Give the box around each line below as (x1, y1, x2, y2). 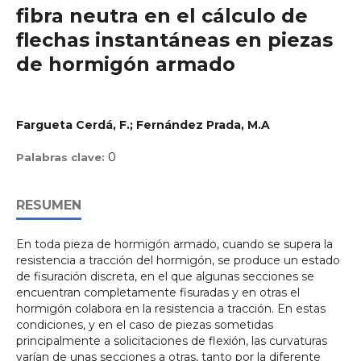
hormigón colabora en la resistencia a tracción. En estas (16, 301, 326, 316)
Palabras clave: (16, 151, 108, 164)
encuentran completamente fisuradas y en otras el (16, 285, 300, 300)
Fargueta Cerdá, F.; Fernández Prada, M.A (16, 118, 270, 132)
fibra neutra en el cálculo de (16, 4, 308, 27)
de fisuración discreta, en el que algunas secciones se (16, 269, 314, 284)
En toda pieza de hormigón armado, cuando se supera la (16, 237, 333, 251)
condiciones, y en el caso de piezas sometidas (16, 317, 273, 332)
